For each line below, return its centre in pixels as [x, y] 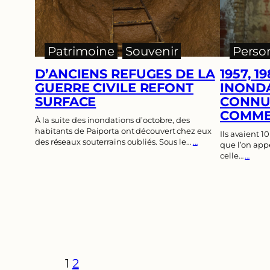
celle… [233, 156]
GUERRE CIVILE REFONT [114, 88]
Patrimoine [81, 51]
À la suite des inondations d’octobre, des [112, 120]
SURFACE [66, 102]
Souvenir [152, 51]
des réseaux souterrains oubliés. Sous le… [114, 142]
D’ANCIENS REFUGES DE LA [125, 74]
